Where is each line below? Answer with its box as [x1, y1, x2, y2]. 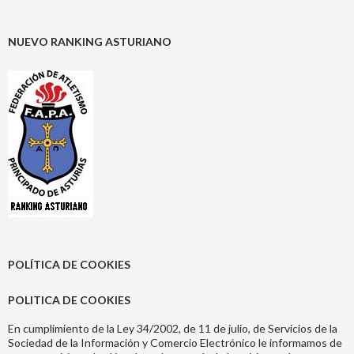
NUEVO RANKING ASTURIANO [8, 35, 171, 49]
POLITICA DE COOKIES [8, 293, 130, 307]
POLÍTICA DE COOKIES [8, 258, 130, 272]
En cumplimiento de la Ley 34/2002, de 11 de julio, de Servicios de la [8, 322, 337, 336]
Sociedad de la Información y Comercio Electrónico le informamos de [8, 336, 342, 350]
